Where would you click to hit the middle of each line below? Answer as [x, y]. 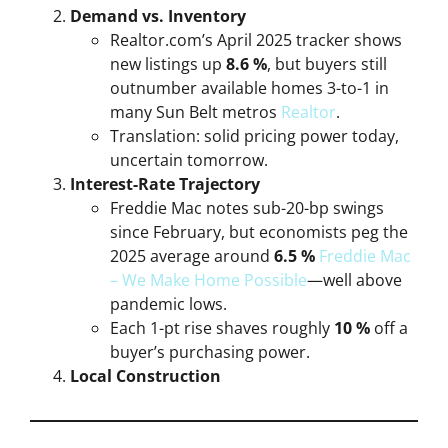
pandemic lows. [168, 303]
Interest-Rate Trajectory [165, 183]
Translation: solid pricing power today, [254, 135]
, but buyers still [327, 63]
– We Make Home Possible [208, 279]
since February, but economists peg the [259, 231]
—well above [354, 279]
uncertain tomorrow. [189, 159]
